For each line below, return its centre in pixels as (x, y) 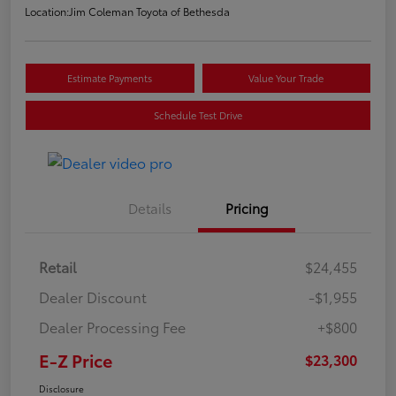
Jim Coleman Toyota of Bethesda (149, 11)
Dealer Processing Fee (112, 326)
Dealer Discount (93, 296)
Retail (58, 266)
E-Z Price (76, 359)
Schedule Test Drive (198, 114)
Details (149, 207)
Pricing (247, 207)
